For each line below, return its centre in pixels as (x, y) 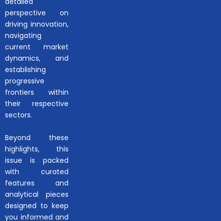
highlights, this (37, 149)
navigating (23, 35)
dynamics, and (37, 58)
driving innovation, (37, 24)
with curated (37, 171)
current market (37, 47)
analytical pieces (37, 194)
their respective (37, 103)
